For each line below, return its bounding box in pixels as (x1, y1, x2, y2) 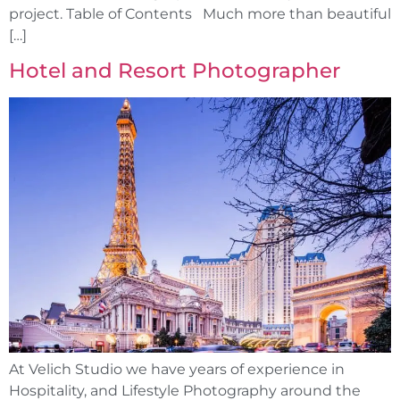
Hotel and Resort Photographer (9, 58, 340, 84)
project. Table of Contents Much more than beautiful (9, 4, 391, 22)
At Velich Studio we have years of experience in (9, 360, 345, 378)
